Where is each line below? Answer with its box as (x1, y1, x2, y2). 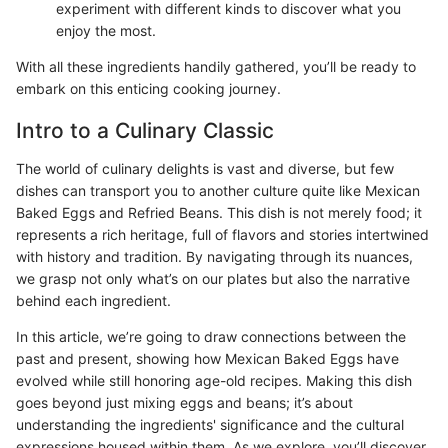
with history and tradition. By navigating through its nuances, (16, 247, 413, 265)
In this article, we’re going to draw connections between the (16, 327, 406, 345)
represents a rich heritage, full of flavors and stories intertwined (16, 225, 429, 243)
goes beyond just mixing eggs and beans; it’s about (16, 393, 353, 411)
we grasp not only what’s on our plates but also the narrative (16, 269, 410, 287)
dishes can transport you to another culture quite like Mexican (16, 181, 420, 199)
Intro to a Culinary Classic (16, 118, 274, 144)
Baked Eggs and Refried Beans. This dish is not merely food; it (16, 203, 422, 221)
